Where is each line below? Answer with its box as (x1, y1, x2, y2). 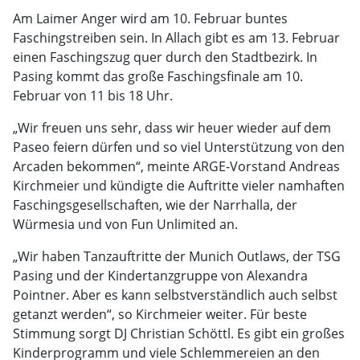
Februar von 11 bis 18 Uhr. (13, 87, 173, 104)
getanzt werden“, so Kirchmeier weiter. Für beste (13, 305, 307, 323)
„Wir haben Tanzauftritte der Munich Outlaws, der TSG (13, 247, 341, 265)
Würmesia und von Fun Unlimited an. (13, 215, 238, 233)
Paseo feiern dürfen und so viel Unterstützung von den (13, 138, 345, 156)
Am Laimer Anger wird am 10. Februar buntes (13, 10, 288, 27)
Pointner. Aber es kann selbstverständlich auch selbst (13, 286, 337, 304)
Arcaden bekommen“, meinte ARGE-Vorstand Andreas (13, 157, 340, 175)
